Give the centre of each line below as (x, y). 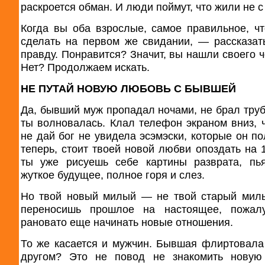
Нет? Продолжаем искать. (85, 67)
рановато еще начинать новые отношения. (127, 222)
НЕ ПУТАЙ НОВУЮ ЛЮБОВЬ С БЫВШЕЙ (128, 88)
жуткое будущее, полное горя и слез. (113, 174)
